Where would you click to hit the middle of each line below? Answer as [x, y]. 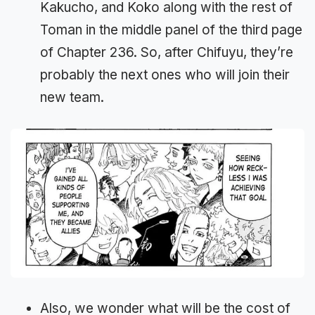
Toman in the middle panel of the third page [171, 30]
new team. [72, 97]
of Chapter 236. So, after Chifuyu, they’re [167, 52]
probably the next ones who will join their [165, 75]
